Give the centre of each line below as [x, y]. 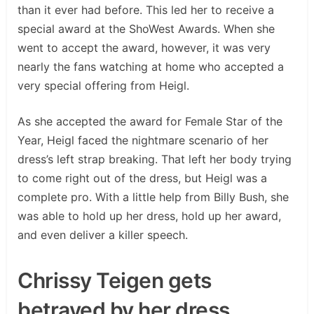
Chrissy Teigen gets [115, 280]
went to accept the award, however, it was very [144, 47]
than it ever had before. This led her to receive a [146, 9]
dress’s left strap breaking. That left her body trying [155, 159]
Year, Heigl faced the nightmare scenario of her [143, 140]
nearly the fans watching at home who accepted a [151, 66]
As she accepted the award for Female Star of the [150, 121]
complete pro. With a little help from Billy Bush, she [153, 197]
